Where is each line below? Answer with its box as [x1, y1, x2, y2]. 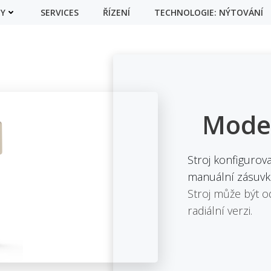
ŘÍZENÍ [103, 7, 130, 18]
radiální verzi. [188, 203, 253, 218]
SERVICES [41, 7, 79, 18]
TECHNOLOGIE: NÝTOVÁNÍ [154, 7, 263, 18]
